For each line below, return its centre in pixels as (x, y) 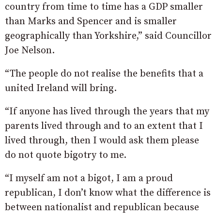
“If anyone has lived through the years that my (107, 111)
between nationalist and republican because (102, 207)
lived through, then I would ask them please (102, 140)
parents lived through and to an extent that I (104, 126)
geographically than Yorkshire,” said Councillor (108, 36)
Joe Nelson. (30, 50)
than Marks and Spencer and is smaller (91, 21)
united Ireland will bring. (61, 88)
